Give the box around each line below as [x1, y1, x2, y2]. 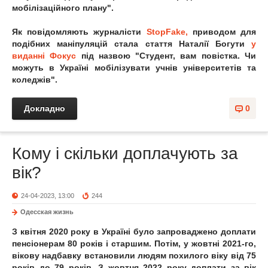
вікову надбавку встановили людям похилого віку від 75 [12, 251, 256, 260]
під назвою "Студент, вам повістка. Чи [81, 51, 257, 60]
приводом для [192, 27, 257, 36]
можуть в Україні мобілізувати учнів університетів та [12, 63, 256, 72]
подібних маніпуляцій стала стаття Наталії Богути [12, 39, 245, 48]
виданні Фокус [12, 51, 77, 60]
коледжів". [12, 75, 57, 84]
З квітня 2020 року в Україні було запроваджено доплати [12, 227, 256, 236]
